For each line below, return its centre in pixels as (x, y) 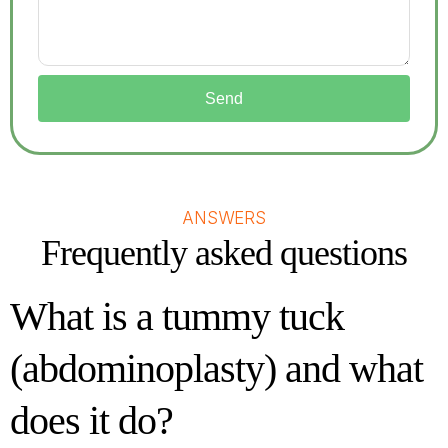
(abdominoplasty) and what (216, 368)
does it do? (91, 420)
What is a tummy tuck (177, 316)
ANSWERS (224, 218)
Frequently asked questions (224, 253)
